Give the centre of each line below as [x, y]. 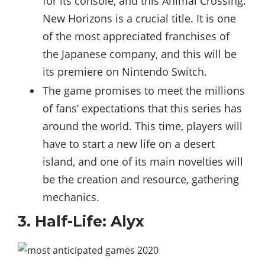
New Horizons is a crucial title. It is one [139, 18]
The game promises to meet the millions [144, 90]
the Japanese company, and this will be [140, 54]
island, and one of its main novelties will [143, 161]
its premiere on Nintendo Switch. [125, 71]
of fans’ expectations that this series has [142, 108]
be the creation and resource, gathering [141, 179]
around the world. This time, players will [143, 126]
